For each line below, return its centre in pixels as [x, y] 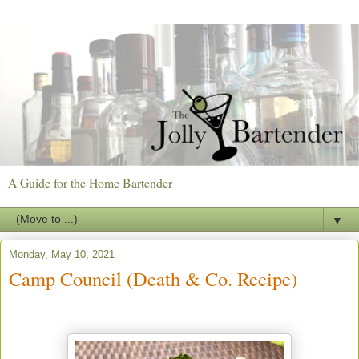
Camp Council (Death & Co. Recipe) [153, 278]
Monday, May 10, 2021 [62, 254]
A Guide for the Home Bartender [90, 182]
